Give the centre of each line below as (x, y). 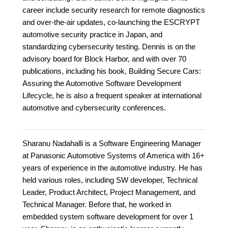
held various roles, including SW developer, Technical (110, 180)
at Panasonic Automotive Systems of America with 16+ (113, 156)
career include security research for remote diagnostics (114, 10)
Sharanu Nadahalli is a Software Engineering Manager (112, 144)
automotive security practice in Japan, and (92, 35)
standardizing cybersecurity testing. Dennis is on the (109, 47)
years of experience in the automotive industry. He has (112, 168)
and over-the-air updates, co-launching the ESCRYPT (111, 22)
